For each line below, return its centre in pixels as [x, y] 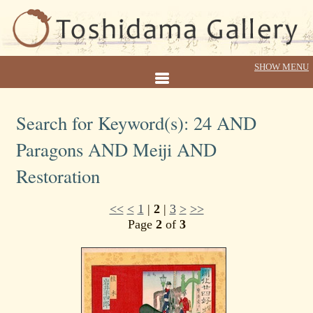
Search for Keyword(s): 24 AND [136, 123]
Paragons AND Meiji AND [116, 149]
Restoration [58, 176]
